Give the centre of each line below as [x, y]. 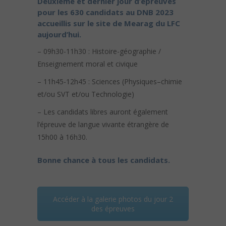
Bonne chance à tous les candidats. [104, 160]
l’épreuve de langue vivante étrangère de [103, 125]
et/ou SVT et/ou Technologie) [86, 94]
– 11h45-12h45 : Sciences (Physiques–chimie [110, 82]
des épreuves [113, 209]
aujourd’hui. [59, 35]
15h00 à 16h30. [62, 137]
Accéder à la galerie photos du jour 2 [113, 199]
